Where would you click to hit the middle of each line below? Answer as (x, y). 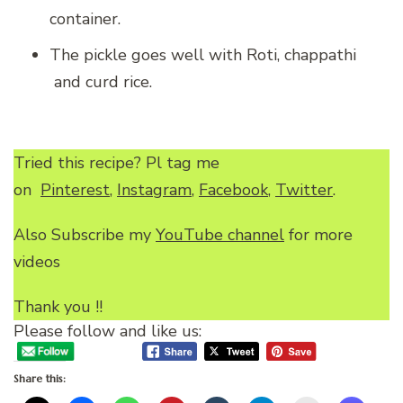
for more (318, 235)
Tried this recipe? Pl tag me (116, 163)
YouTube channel (220, 235)
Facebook (233, 190)
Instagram (154, 190)
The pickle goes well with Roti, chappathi (203, 55)
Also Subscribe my (85, 235)
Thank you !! (58, 307)
